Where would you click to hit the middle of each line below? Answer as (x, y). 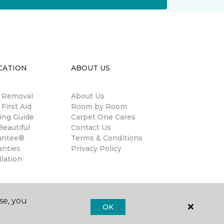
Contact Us (91, 127)
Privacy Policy (96, 148)
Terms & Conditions (107, 138)
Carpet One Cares (103, 117)
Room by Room (99, 106)
